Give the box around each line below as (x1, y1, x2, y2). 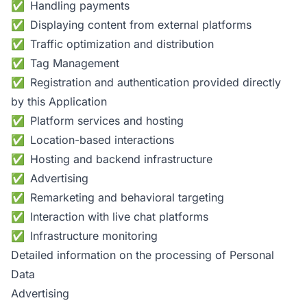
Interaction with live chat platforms (30, 210, 208, 223)
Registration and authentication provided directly (30, 75, 281, 89)
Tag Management (30, 56, 119, 70)
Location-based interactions (30, 133, 174, 147)
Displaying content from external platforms (30, 18, 251, 32)
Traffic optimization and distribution (30, 37, 214, 51)
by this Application (11, 95, 107, 108)
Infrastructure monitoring (30, 229, 158, 243)
